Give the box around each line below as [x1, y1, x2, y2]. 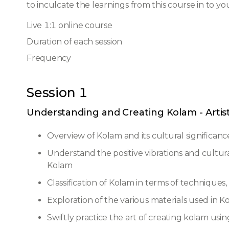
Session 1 [27, 85, 88, 100]
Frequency [27, 53, 71, 63]
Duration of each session [27, 37, 123, 47]
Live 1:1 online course [27, 20, 112, 30]
